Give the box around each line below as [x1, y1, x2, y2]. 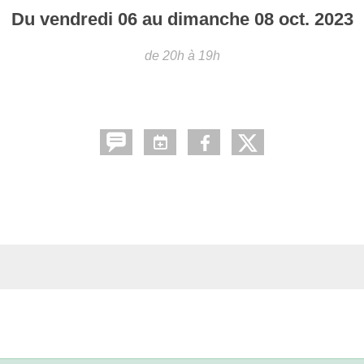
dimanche [167, 8, 254, 29]
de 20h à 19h [144, 48, 220, 63]
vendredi [39, 8, 118, 29]
